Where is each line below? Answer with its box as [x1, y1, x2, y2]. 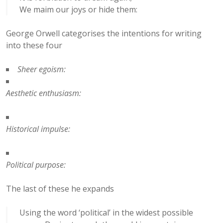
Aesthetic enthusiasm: [6, 87, 81, 99]
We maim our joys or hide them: [19, 3, 137, 15]
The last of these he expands [6, 183, 114, 194]
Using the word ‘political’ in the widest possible [19, 207, 193, 218]
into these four [6, 39, 62, 51]
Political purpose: [6, 159, 66, 170]
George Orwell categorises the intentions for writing [6, 27, 202, 39]
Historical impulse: [6, 123, 70, 134]
